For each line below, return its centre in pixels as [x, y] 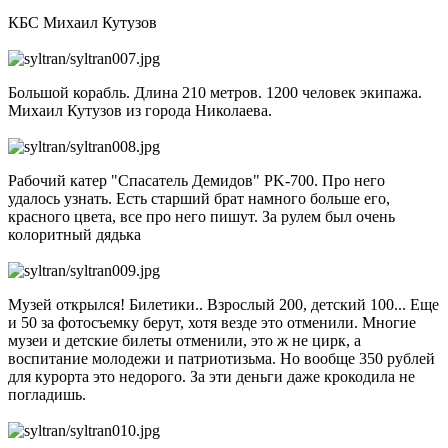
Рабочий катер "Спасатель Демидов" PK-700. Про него [196, 180]
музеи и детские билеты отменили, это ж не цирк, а [184, 340]
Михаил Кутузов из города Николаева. [140, 110]
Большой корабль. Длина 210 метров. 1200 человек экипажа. [215, 92]
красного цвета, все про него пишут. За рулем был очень [201, 216]
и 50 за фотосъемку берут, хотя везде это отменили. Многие [212, 322]
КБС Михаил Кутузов [84, 22]
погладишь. [49, 394]
